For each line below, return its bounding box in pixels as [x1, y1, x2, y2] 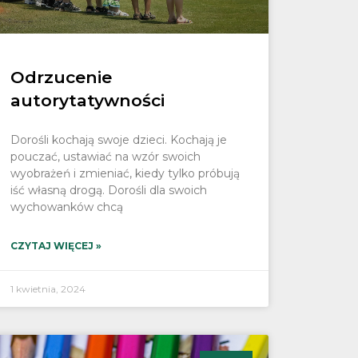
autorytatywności [10, 90, 165, 111]
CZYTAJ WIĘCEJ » [10, 240, 101, 253]
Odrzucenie [10, 67, 112, 88]
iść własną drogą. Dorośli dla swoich [10, 183, 207, 198]
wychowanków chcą [10, 200, 123, 215]
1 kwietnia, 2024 [10, 283, 86, 296]
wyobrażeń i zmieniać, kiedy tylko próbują [10, 166, 240, 181]
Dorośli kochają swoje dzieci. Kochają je [10, 133, 227, 148]
